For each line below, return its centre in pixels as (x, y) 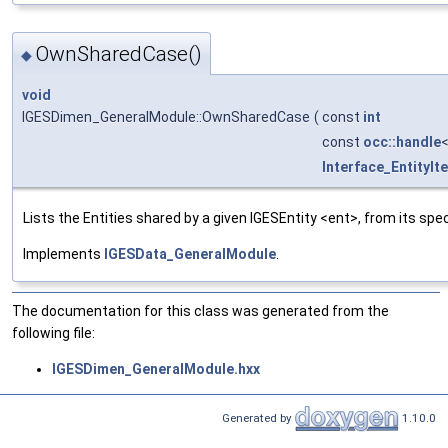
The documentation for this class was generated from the (200, 311)
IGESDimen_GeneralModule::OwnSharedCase (166, 117)
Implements (63, 254)
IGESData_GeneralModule (190, 254)
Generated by (258, 418)
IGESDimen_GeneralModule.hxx (156, 369)
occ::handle (402, 142)
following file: (53, 333)
